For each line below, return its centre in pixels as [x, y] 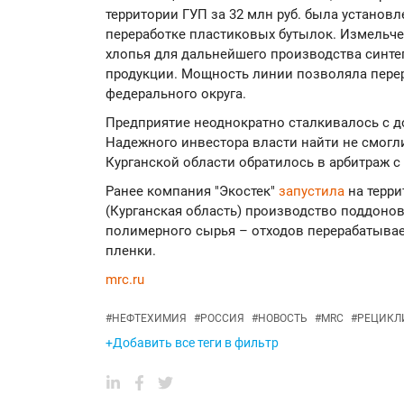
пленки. [131, 251]
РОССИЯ [222, 319]
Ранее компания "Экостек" [192, 192]
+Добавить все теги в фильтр [192, 343]
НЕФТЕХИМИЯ [149, 319]
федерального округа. [176, 94]
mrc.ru [125, 280]
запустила [313, 192]
